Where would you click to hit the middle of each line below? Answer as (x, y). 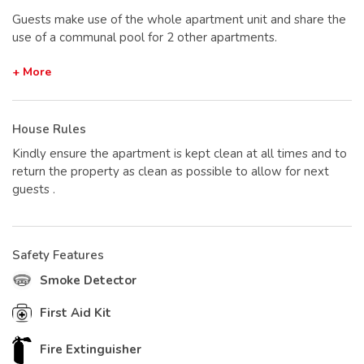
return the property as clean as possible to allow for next (171, 171)
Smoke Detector (88, 280)
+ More (32, 71)
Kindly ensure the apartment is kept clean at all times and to (180, 153)
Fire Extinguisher (91, 350)
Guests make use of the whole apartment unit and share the (179, 19)
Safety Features (58, 255)
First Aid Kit (76, 312)
